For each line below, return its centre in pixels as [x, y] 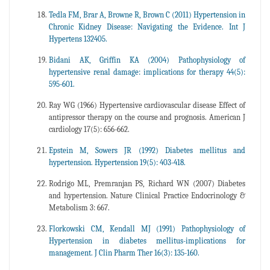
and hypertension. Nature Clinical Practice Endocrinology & [147, 195]
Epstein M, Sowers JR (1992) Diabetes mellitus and [147, 150]
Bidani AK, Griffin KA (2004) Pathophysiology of [147, 60]
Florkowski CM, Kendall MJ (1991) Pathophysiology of [147, 228]
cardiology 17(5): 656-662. [89, 129]
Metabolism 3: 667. [79, 207]
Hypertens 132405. [78, 39]
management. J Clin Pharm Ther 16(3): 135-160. [124, 253]
